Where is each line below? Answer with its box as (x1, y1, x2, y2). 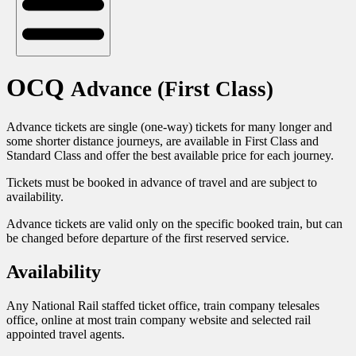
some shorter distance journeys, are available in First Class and (6, 133, 319, 148)
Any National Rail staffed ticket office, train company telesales (6, 298, 319, 312)
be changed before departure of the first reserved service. (6, 230, 289, 245)
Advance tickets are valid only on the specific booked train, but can (6, 216, 342, 230)
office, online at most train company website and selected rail (6, 312, 311, 327)
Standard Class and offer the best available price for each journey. (6, 148, 334, 162)
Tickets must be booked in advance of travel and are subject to (6, 175, 317, 189)
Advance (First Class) (71, 77, 273, 102)
